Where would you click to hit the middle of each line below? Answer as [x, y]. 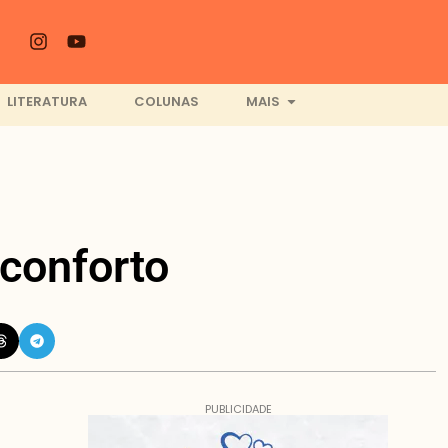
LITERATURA [46, 102]
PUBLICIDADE [238, 408]
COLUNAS [166, 102]
